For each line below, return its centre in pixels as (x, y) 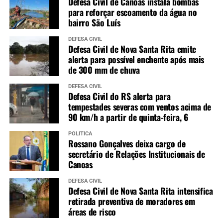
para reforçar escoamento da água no (132, 12)
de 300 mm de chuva (104, 70)
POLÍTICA (80, 134)
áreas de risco (92, 212)
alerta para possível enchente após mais (136, 59)
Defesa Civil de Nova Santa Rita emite (132, 49)
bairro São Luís (94, 23)
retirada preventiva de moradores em (131, 201)
